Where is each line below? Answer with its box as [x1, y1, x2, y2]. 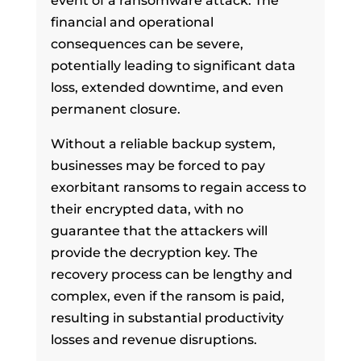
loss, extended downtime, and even [50, 79, 284, 95]
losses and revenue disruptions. [50, 331, 257, 347]
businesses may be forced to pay [50, 157, 265, 173]
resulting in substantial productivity [50, 309, 284, 326]
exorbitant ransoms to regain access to [50, 179, 306, 195]
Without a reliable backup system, [50, 135, 276, 151]
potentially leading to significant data [50, 57, 296, 73]
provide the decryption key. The [50, 244, 258, 260]
